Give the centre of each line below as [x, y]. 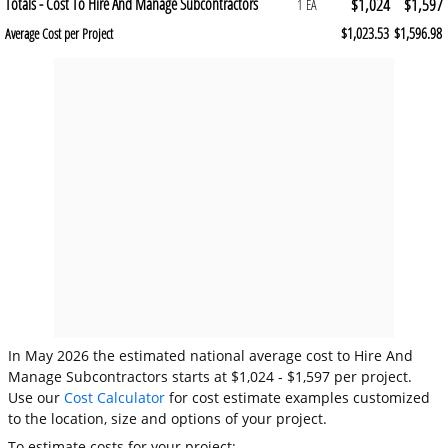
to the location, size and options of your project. [168, 419]
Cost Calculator [115, 398]
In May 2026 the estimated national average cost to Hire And [211, 356]
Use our [36, 398]
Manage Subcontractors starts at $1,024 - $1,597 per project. [210, 377]
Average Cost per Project [59, 33]
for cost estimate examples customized [298, 398]
